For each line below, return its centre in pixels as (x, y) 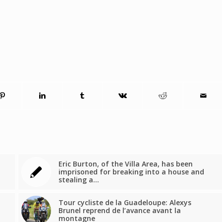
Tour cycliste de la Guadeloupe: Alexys (125, 203)
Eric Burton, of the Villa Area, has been (125, 164)
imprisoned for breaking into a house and (131, 172)
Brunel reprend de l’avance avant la (119, 211)
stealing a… (79, 180)
